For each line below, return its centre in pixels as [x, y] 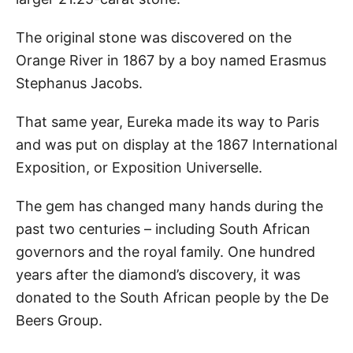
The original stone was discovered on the [154, 37]
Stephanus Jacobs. [79, 83]
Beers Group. [59, 320]
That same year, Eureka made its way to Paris [167, 121]
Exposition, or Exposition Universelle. [139, 167]
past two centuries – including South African [163, 229]
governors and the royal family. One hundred [165, 251]
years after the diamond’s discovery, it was [158, 274]
